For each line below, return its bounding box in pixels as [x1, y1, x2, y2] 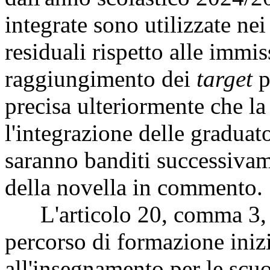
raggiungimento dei [5, 65, 196, 92]
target [196, 65, 253, 92]
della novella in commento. [5, 174, 263, 200]
